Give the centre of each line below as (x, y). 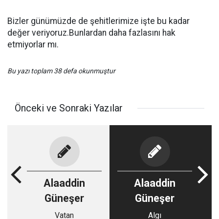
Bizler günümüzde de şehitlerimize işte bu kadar (99, 21)
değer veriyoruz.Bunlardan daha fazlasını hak (91, 33)
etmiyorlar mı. (33, 44)
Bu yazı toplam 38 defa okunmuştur (61, 71)
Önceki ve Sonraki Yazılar (69, 108)
